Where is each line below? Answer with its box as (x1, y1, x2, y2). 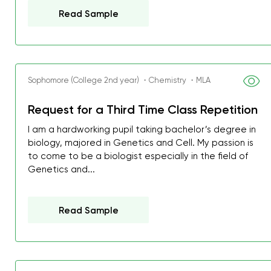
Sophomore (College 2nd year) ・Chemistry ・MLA (28, 76, 211, 85)
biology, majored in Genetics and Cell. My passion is (28, 137, 254, 148)
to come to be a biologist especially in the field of (28, 151, 249, 162)
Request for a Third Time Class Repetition (28, 102, 258, 117)
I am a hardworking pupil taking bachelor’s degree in (28, 124, 256, 135)
